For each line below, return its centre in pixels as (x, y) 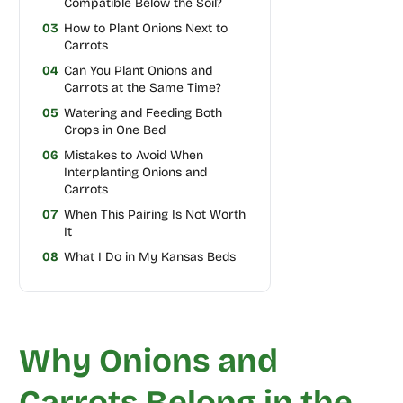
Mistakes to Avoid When (133, 155)
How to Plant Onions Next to (145, 28)
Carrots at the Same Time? (142, 87)
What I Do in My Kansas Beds (149, 256)
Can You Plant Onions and (138, 70)
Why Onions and (148, 361)
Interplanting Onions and (135, 172)
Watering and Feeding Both (143, 112)
